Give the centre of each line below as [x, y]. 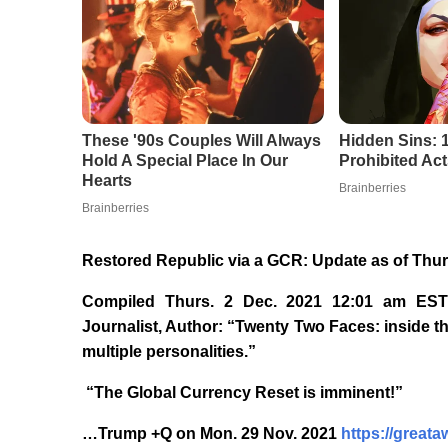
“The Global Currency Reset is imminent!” [242, 393]
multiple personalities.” [169, 352]
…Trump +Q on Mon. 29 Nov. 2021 [211, 434]
